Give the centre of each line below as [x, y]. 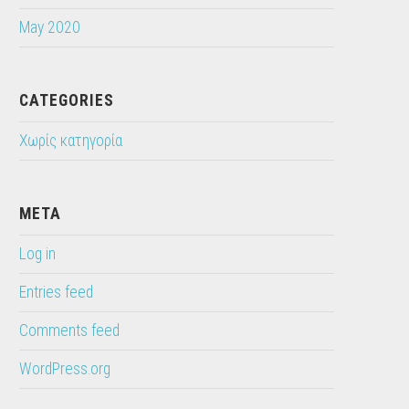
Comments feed [70, 331]
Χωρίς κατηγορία [71, 141]
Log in [38, 254]
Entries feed [57, 293]
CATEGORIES [67, 101]
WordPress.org [65, 369]
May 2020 [50, 28]
